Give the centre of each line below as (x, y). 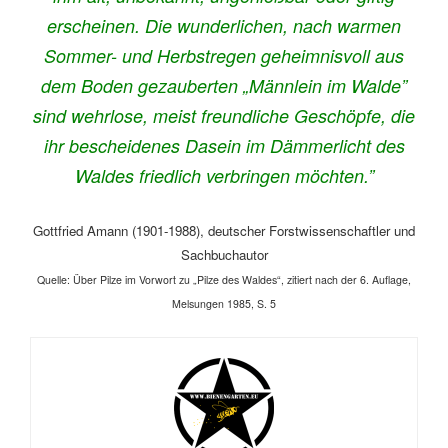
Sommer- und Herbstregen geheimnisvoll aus (224, 56)
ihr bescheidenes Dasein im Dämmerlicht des (224, 146)
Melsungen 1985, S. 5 (224, 304)
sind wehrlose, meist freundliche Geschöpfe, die (224, 116)
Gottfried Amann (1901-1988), (120, 231)
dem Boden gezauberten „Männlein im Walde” (224, 86)
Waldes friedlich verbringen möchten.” (224, 176)
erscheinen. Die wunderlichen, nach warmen (224, 26)
